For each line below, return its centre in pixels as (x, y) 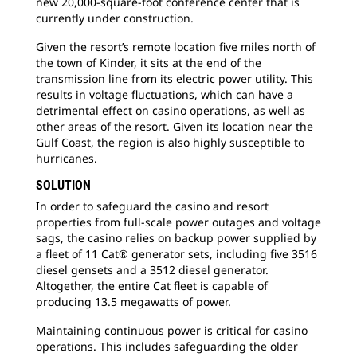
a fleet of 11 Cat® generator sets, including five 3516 (177, 254)
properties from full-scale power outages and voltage (178, 222)
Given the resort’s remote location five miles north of (176, 47)
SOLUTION (63, 185)
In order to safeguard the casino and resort (152, 206)
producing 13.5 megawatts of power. (133, 302)
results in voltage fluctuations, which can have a (165, 94)
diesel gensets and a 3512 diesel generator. (152, 270)
